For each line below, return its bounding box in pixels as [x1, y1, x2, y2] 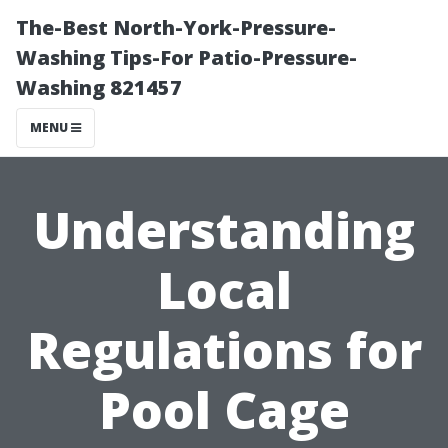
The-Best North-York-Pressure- [16, 14, 336, 41]
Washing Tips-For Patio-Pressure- [16, 44, 357, 71]
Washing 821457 [16, 74, 182, 101]
